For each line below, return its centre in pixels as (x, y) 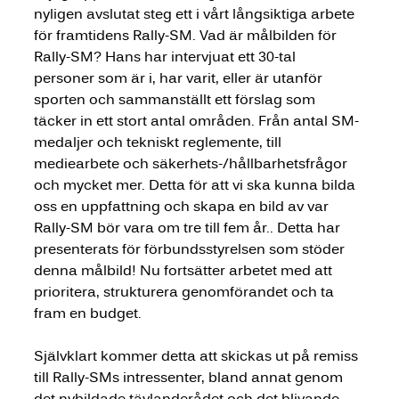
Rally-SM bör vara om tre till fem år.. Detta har (188, 227)
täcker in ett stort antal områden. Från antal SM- (196, 120)
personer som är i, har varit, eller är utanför (179, 77)
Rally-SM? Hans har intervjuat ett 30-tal (166, 56)
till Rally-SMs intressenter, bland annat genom (190, 377)
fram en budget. (87, 313)
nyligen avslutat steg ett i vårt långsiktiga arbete (195, 13)
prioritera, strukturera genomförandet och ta (185, 291)
